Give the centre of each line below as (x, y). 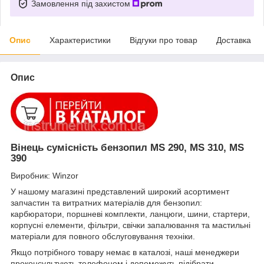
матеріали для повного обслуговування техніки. (103, 237)
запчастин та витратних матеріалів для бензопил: (106, 203)
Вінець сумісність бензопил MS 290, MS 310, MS (127, 147)
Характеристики (80, 40)
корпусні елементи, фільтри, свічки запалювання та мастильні (131, 225)
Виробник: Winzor (44, 176)
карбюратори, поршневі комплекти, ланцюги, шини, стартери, (130, 214)
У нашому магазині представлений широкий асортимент (120, 192)
